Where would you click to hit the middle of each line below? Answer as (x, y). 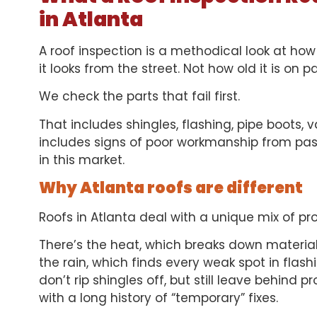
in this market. (82, 160)
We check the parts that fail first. (139, 97)
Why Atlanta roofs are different (171, 188)
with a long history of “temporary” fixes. (158, 298)
